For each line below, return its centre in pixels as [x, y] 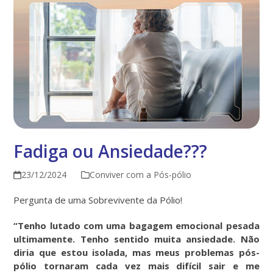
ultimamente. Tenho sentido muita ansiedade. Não [136, 239]
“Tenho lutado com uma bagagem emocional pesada [136, 225]
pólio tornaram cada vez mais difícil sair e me [136, 265]
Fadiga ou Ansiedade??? [111, 151]
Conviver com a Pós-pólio [140, 174]
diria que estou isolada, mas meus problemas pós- [136, 252]
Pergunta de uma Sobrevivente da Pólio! [98, 200]
